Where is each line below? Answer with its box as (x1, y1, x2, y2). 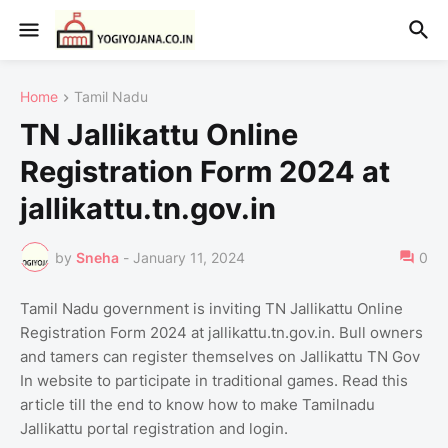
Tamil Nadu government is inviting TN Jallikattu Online (20, 299, 403, 319)
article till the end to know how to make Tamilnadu (20, 395, 375, 415)
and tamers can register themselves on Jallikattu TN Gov (20, 347, 420, 367)
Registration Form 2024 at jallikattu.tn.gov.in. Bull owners (20, 323, 423, 343)
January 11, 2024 (133, 248, 245, 266)
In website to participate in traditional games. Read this (20, 371, 408, 391)
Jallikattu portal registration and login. (20, 419, 296, 439)
